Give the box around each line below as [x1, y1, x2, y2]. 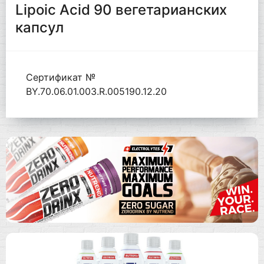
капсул [15, 18, 64, 36]
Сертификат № [26, 71, 95, 83]
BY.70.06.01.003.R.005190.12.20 [26, 85, 167, 97]
